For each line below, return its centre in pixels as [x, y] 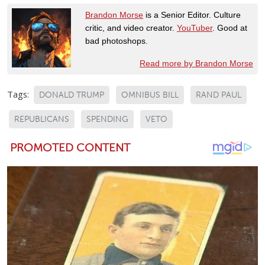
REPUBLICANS [42, 119]
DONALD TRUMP [72, 95]
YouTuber [195, 28]
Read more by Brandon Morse [196, 64]
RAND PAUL [219, 95]
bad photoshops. [117, 41]
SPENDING [107, 119]
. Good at [230, 28]
